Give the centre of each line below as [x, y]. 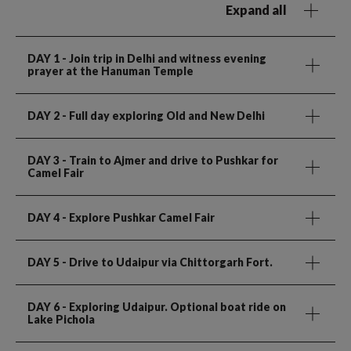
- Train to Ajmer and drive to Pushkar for [169, 161]
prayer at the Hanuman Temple [110, 71]
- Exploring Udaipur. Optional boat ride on [173, 307]
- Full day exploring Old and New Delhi [162, 116]
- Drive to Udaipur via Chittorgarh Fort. [166, 262]
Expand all [256, 10]
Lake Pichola [61, 320]
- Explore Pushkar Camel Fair [137, 218]
